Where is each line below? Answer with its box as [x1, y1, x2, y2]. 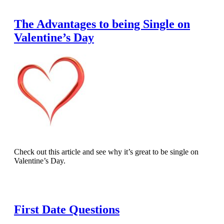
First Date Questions [14, 203, 119, 216]
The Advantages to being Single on [14, 17, 190, 31]
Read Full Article [24, 179, 72, 187]
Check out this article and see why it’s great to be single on [14, 147, 198, 156]
